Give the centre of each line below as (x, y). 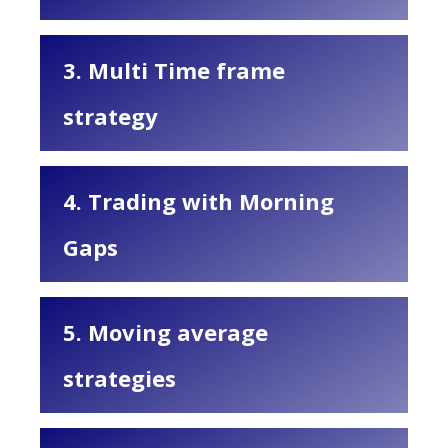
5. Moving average (165, 332)
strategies (119, 378)
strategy (110, 116)
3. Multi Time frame (174, 70)
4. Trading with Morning (198, 201)
